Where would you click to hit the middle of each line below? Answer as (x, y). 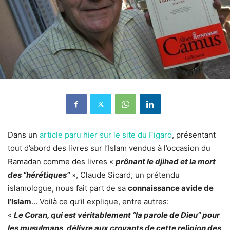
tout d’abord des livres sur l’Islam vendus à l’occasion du (109, 148)
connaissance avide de (171, 188)
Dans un (24, 135)
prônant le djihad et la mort (166, 161)
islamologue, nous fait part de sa (68, 188)
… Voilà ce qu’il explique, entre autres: (100, 201)
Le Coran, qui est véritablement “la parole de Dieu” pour (117, 215)
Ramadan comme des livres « (61, 161)
